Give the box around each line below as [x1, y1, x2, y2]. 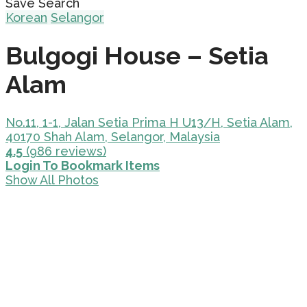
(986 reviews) [23, 144, 106, 159]
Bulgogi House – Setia [5, 41, 269, 71]
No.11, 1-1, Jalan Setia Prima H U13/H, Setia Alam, [5, 115, 293, 130]
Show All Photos [5, 173, 99, 188]
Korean [5, 10, 47, 25]
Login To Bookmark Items [5, 158, 160, 173]
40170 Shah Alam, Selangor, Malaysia [5, 130, 220, 145]
